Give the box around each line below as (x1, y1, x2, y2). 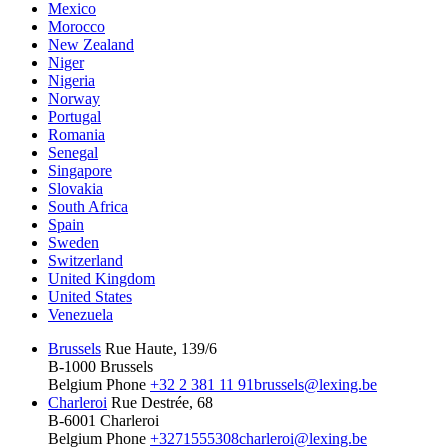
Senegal (48, 143, 98, 161)
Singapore (48, 161, 112, 179)
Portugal (48, 107, 101, 125)
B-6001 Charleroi (48, 411, 159, 429)
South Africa (48, 197, 128, 215)
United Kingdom (48, 269, 155, 287)
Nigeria (48, 71, 95, 89)
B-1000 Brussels (48, 357, 153, 375)
